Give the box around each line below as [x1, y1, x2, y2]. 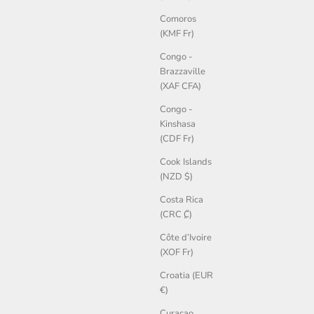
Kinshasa [160, 118, 196, 131]
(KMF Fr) [160, 27, 194, 41]
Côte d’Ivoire [160, 231, 212, 245]
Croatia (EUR [160, 269, 213, 282]
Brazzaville [160, 65, 205, 78]
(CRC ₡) [160, 208, 192, 221]
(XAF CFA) [160, 80, 201, 93]
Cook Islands [160, 156, 212, 169]
